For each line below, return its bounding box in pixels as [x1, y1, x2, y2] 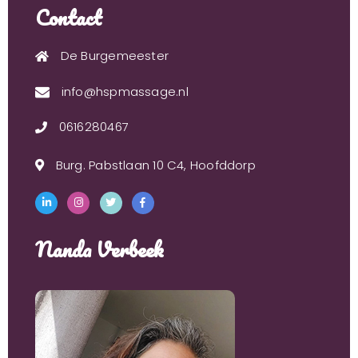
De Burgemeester [60, 47, 169, 65]
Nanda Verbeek [35, 232, 165, 266]
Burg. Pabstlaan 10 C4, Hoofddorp [55, 156, 256, 173]
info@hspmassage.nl [61, 82, 189, 100]
